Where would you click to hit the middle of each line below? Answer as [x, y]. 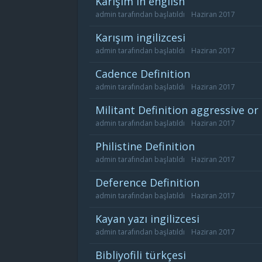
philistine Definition [148, 146]
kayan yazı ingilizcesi [151, 219]
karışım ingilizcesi [144, 37]
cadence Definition [146, 74]
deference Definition [151, 182]
